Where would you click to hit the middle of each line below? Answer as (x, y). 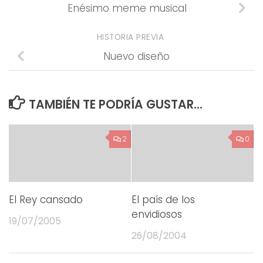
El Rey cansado (46, 199)
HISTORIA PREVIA (131, 37)
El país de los (163, 199)
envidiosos (157, 214)
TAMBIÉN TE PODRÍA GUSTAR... (115, 104)
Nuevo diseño (136, 57)
